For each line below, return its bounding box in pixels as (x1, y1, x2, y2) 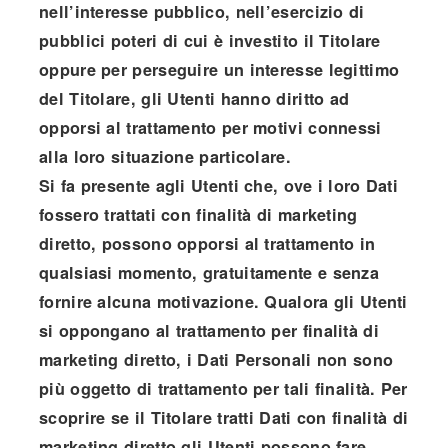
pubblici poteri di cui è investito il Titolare (39, 28, 381, 52)
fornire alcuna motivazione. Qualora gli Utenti (39, 289, 408, 313)
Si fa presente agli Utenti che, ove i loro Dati (39, 173, 399, 197)
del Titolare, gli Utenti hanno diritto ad (39, 86, 350, 110)
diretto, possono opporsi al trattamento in (39, 231, 376, 255)
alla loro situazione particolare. (39, 144, 291, 168)
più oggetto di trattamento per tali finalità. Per (39, 376, 408, 400)
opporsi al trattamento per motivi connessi (39, 115, 382, 139)
